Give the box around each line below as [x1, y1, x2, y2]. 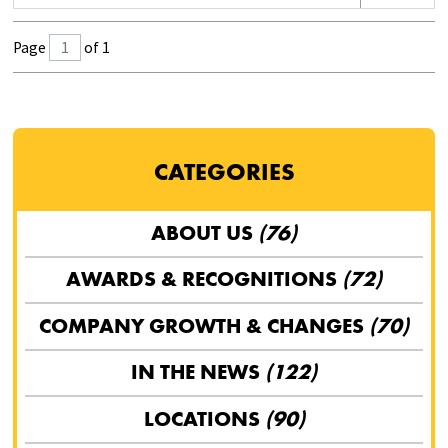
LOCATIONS [143, 405, 265, 432]
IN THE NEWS [131, 359, 265, 386]
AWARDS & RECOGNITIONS [66, 266, 342, 293]
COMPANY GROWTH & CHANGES [39, 312, 369, 339]
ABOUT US [151, 219, 258, 246]
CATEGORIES [153, 157, 295, 186]
